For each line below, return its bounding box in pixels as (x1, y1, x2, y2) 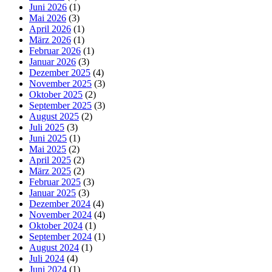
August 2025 (29, 111, 79, 122)
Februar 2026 (29, 46, 81, 56)
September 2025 (29, 100, 92, 111)
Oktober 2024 (29, 220, 83, 231)
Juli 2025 (29, 122, 64, 133)
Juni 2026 (29, 2, 67, 13)
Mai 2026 (29, 13, 66, 24)
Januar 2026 (29, 56, 76, 67)
